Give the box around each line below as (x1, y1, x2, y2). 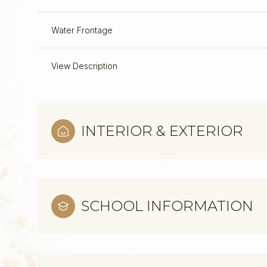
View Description (51, 61, 117, 71)
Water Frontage (51, 25, 113, 35)
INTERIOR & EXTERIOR (81, 122, 243, 139)
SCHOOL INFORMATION (81, 197, 253, 215)
